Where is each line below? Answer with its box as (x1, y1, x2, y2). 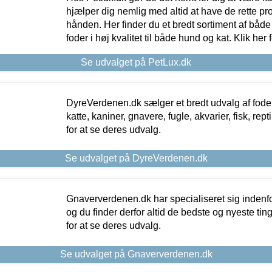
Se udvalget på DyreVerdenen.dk (64, 152, 208, 163)
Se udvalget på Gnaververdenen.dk (59, 248, 212, 259)
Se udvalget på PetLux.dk (81, 56, 191, 67)
